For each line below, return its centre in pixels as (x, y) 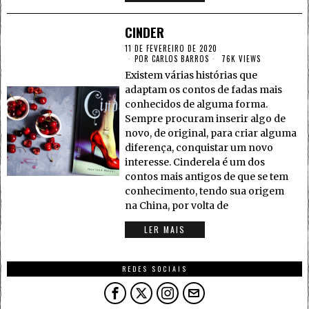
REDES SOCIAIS (154, 269)
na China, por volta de (177, 206)
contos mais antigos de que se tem (207, 177)
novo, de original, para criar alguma (211, 133)
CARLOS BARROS (181, 59)
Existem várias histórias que (191, 75)
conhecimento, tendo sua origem (205, 191)
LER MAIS (165, 229)
